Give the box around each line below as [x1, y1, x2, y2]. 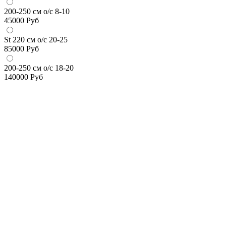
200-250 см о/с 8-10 [4, 7, 70, 16]
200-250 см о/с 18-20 [4, 63, 74, 72]
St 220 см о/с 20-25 [4, 35, 68, 44]
